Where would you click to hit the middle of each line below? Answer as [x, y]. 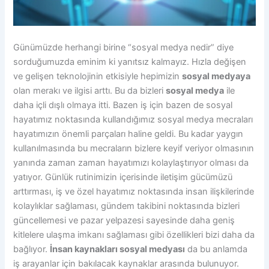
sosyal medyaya [216, 76]
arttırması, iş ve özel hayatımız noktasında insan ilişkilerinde [134, 191]
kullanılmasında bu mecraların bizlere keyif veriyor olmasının [134, 148]
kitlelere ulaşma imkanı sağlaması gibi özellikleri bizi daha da [134, 234]
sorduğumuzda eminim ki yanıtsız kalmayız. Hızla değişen [130, 62]
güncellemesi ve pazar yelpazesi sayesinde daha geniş [124, 220]
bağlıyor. [32, 249]
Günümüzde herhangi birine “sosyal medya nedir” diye [124, 47]
